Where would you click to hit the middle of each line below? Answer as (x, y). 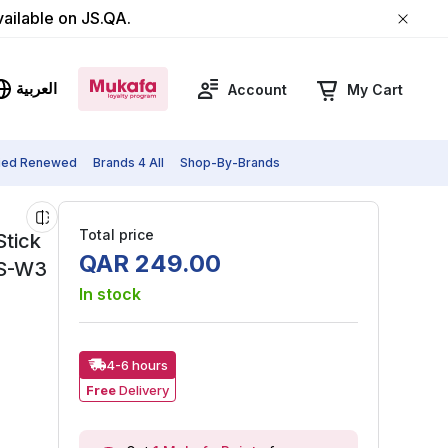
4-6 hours (136, 365)
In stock (110, 294)
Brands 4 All (128, 162)
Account (257, 89)
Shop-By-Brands (230, 162)
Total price (117, 234)
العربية (36, 88)
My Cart (375, 89)
